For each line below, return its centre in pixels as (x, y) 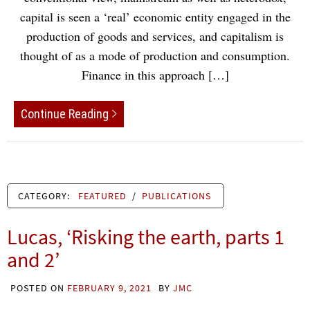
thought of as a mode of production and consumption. (155, 56)
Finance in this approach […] (155, 75)
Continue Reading (65, 113)
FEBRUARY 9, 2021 (109, 288)
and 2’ (33, 259)
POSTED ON (39, 288)
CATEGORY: (45, 195)
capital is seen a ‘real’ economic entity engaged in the (155, 17)
